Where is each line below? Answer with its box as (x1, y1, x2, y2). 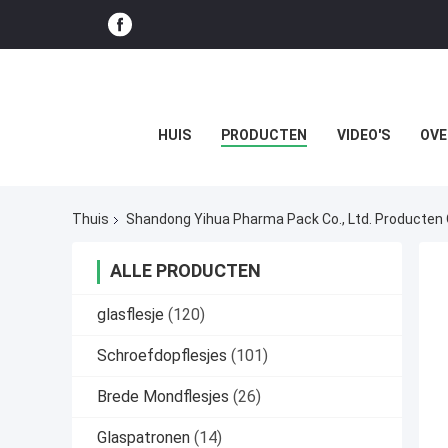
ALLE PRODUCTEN (110, 260, 261, 282)
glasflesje (97, 305, 164, 325)
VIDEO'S (336, 127, 390, 143)
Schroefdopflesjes (97, 346, 227, 366)
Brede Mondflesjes (97, 387, 229, 407)
